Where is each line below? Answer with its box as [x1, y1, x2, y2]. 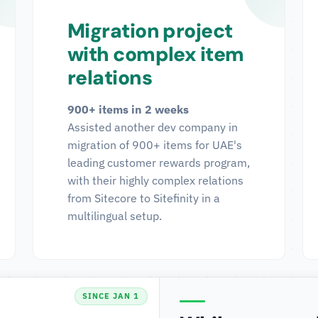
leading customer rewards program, [67, 155, 250, 170]
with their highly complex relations [67, 173, 243, 187]
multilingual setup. [67, 209, 162, 223]
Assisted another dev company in [67, 120, 238, 134]
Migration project [67, 18, 233, 44]
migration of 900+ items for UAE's [67, 138, 242, 152]
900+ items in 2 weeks [67, 102, 189, 116]
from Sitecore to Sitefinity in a [67, 191, 220, 205]
